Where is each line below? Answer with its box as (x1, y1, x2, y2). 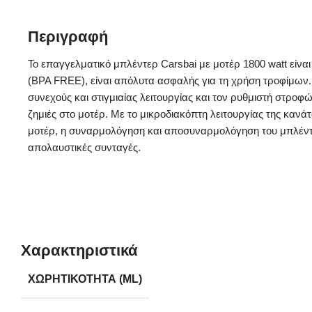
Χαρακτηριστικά (21, 241, 138, 259)
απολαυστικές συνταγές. (28, 141, 141, 154)
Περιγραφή (28, 28, 109, 46)
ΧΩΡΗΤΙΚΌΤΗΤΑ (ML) (28, 272, 142, 285)
